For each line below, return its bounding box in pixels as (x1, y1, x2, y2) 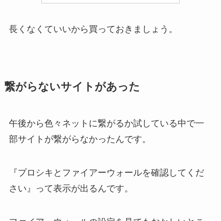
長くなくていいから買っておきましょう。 (8, 24, 178, 35)
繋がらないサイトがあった (4, 81, 140, 93)
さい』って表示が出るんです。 (8, 183, 133, 193)
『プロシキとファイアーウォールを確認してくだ (8, 167, 204, 178)
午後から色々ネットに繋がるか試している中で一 (8, 118, 204, 129)
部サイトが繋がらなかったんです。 (8, 134, 151, 145)
